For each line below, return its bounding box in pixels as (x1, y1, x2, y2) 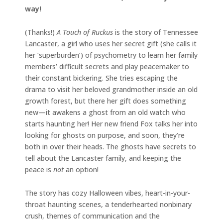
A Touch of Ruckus (57, 27, 113, 37)
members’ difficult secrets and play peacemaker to (25, 61, 189, 71)
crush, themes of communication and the (25, 211, 160, 221)
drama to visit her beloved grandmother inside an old (25, 84, 198, 94)
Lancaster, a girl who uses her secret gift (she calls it (25, 38, 197, 48)
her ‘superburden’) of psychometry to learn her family (25, 50, 198, 60)
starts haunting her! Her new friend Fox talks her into (25, 118, 198, 128)
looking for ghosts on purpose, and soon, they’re (25, 130, 185, 140)
